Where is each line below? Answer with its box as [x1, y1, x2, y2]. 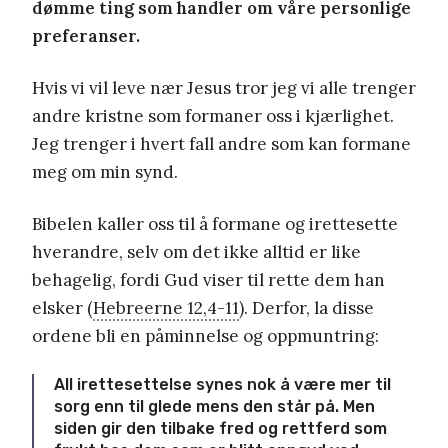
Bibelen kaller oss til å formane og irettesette [32, 212, 398, 235]
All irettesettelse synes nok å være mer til [54, 374, 391, 394]
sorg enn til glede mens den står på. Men [54, 396, 375, 416]
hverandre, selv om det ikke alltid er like [32, 240, 361, 263]
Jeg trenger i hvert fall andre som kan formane [32, 132, 411, 155]
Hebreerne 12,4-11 [93, 296, 239, 319]
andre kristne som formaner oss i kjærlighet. [32, 104, 394, 127]
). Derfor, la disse [239, 296, 374, 319]
